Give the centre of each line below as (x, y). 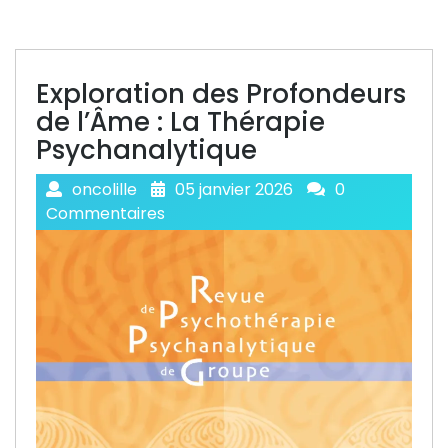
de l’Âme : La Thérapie (180, 122)
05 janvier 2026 (234, 189)
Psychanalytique (146, 150)
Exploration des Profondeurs (221, 94)
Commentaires (105, 213)
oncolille (104, 189)
